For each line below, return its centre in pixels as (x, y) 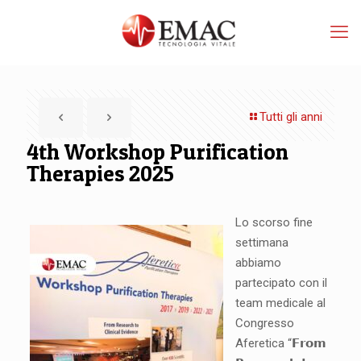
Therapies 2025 (100, 174)
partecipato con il (281, 283)
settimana (261, 243)
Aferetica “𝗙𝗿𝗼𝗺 (280, 343)
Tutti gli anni (291, 117)
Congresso (264, 323)
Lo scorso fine (274, 222)
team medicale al (280, 303)
